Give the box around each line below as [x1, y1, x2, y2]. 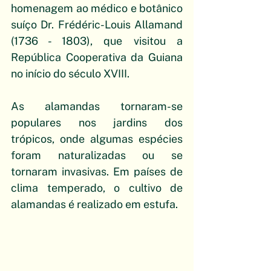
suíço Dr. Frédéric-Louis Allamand [11, 18, 183, 31]
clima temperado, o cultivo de [11, 181, 183, 195]
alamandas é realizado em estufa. [11, 198, 178, 211]
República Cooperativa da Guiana [11, 51, 183, 64]
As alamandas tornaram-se [11, 100, 183, 113]
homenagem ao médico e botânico [11, 2, 183, 15]
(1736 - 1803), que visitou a [11, 34, 183, 48]
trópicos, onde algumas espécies [11, 132, 183, 146]
